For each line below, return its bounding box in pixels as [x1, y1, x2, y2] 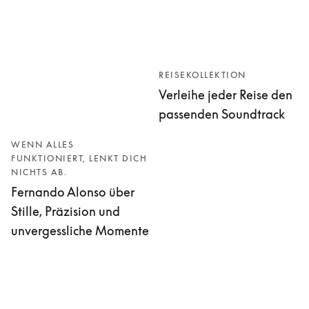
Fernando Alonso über [11, 183, 134, 199]
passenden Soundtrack [159, 106, 285, 122]
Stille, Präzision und [11, 203, 120, 219]
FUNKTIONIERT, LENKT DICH [11, 152, 147, 163]
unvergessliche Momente [11, 222, 149, 238]
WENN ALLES [11, 139, 74, 150]
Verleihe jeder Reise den [159, 87, 292, 103]
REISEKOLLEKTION [159, 70, 246, 81]
